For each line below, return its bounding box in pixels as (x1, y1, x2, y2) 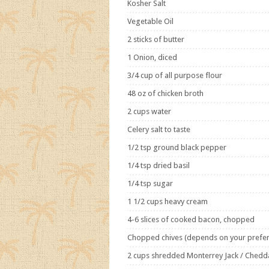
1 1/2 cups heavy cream (127, 197, 208, 206)
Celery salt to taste (127, 125, 190, 134)
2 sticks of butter (127, 35, 184, 44)
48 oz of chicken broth (127, 89, 204, 98)
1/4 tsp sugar (127, 179, 173, 188)
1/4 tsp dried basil (127, 161, 190, 170)
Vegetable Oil (127, 17, 174, 26)
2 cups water (127, 107, 171, 116)
